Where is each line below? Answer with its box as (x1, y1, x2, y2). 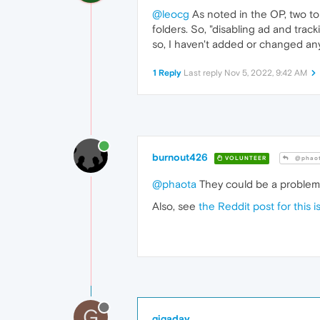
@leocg (152, 8, 189, 21)
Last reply (184, 68, 224, 79)
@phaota (152, 178, 196, 191)
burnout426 (152, 151, 208, 164)
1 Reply (153, 68, 181, 79)
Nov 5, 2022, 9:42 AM (224, 68, 307, 79)
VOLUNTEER (223, 154, 266, 161)
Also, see (152, 200, 199, 213)
